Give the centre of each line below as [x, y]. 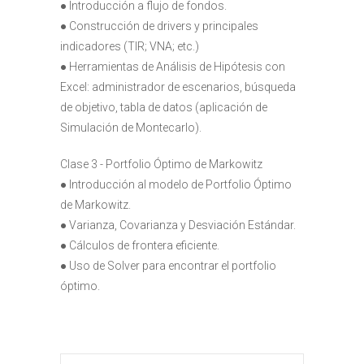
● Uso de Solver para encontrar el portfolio [168, 266]
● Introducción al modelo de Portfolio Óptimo [176, 184]
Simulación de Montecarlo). [131, 128]
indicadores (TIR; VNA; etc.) [130, 46]
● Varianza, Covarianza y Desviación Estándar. [178, 225]
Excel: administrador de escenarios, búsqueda [178, 87]
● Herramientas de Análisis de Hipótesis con [173, 67]
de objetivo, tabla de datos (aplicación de [164, 107]
